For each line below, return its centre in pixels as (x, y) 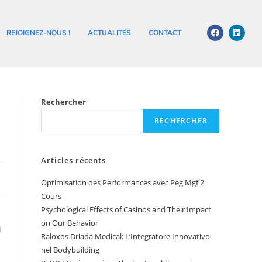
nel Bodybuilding (70, 249)
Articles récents (73, 160)
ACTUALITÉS (109, 33)
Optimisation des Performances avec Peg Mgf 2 (123, 182)
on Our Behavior (70, 223)
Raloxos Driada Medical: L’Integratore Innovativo (125, 236)
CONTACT (165, 33)
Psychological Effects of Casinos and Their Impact (126, 209)
